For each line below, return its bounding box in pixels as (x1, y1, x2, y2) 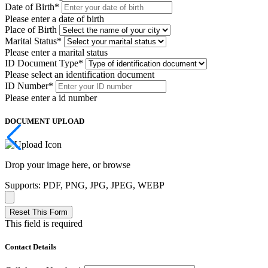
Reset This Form (10, 207, 68, 217)
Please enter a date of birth (5, 13, 104, 24)
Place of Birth (5, 24, 57, 35)
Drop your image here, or (5, 159, 103, 170)
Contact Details (5, 242, 56, 252)
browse (103, 159, 130, 170)
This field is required (5, 218, 83, 229)
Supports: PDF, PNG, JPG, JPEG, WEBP (5, 179, 165, 190)
